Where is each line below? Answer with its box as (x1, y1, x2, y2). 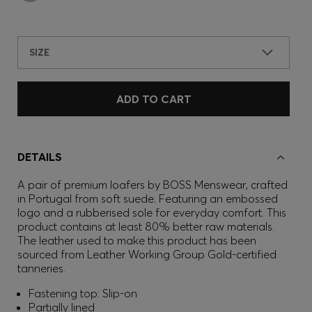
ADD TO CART (116, 92, 192, 106)
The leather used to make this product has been (17, 233, 256, 247)
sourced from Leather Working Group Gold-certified (17, 247, 276, 261)
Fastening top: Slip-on (29, 286, 137, 300)
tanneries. (17, 261, 65, 275)
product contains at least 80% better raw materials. (17, 219, 274, 233)
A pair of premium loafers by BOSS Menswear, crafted (17, 178, 288, 192)
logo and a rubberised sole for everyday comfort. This (17, 205, 286, 219)
